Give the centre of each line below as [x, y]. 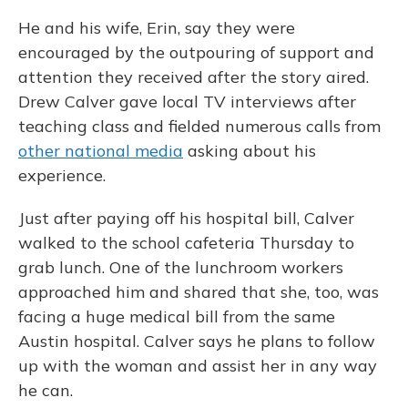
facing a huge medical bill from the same [177, 316]
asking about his [250, 151]
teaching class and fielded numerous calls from [199, 126]
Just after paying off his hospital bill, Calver [186, 218]
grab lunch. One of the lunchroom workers [181, 267]
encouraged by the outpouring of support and [196, 52]
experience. [62, 175]
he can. [46, 390]
